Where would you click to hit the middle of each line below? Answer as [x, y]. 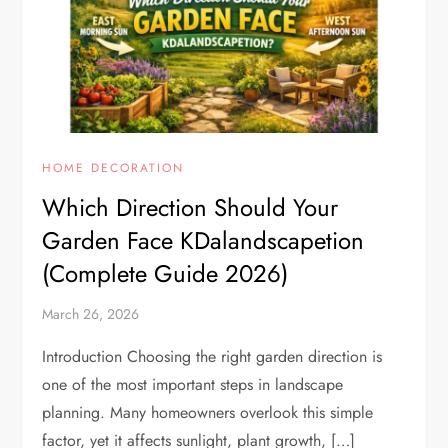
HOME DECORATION [113, 168]
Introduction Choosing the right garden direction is [212, 357]
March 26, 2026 [91, 314]
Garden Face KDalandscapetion [203, 241]
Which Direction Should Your [190, 208]
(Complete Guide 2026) [165, 274]
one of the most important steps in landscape [193, 385]
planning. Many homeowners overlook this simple [208, 413]
